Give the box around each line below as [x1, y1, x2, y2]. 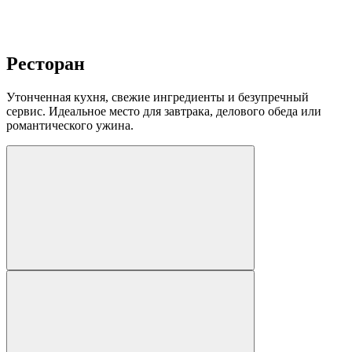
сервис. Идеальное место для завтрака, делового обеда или [6, 104, 321, 119]
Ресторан [6, 53, 85, 75]
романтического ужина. [6, 119, 134, 133]
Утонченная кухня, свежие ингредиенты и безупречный [6, 90, 309, 104]
